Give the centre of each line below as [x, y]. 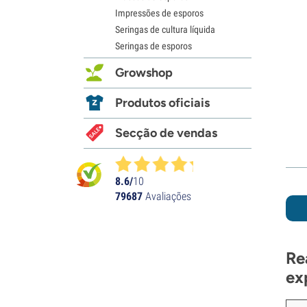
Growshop [144, 72]
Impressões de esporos [159, 13]
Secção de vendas [166, 133]
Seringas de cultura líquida [165, 29]
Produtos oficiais [162, 102]
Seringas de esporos [153, 46]
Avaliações [167, 196]
